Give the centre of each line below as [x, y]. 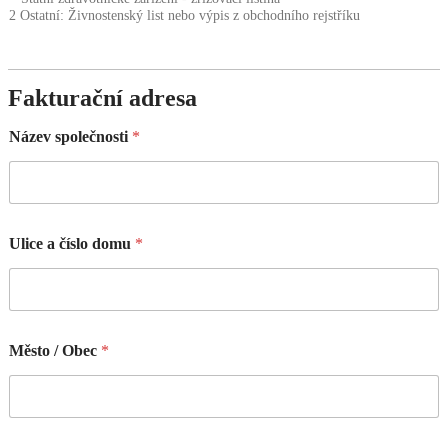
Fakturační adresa [102, 98]
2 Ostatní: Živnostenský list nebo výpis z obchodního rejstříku [184, 16]
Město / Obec [55, 351]
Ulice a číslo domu [72, 244]
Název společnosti [70, 137]
